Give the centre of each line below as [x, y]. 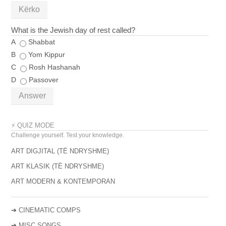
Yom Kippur [47, 55]
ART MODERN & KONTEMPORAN [63, 182]
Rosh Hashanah [55, 67]
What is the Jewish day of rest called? [73, 30]
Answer [33, 96]
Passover [44, 80]
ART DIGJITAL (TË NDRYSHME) [60, 151]
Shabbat [42, 42]
